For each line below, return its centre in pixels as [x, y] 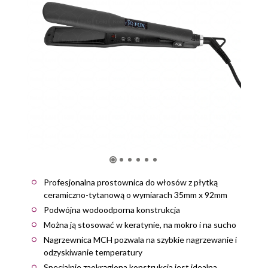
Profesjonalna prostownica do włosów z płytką [131, 182]
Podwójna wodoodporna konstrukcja [112, 209]
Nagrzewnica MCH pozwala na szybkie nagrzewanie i [140, 239]
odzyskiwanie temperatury [93, 252]
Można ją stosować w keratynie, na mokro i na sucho [140, 224]
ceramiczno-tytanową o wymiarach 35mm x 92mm [135, 194]
